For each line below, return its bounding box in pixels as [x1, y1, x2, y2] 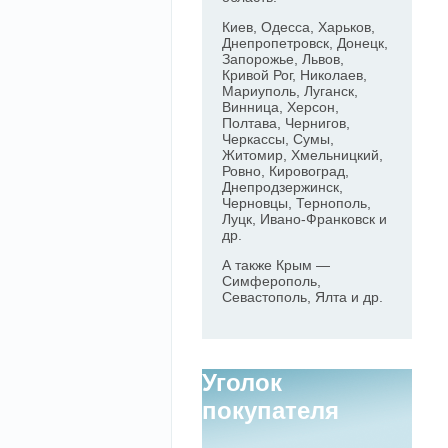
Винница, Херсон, [222, 99, 339, 115]
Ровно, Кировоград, [222, 163, 349, 179]
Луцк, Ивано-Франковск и [222, 211, 387, 227]
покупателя [202, 397, 339, 424]
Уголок [202, 369, 282, 396]
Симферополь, [222, 273, 321, 289]
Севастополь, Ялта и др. [222, 289, 383, 305]
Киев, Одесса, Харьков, [222, 19, 375, 35]
